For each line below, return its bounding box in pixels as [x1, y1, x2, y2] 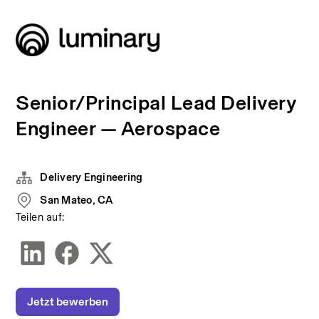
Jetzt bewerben [27, 295, 109, 308]
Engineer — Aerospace [16, 113, 221, 143]
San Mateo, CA [40, 192, 113, 208]
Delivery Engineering [40, 169, 143, 185]
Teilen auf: [16, 209, 65, 225]
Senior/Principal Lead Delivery [16, 88, 297, 117]
